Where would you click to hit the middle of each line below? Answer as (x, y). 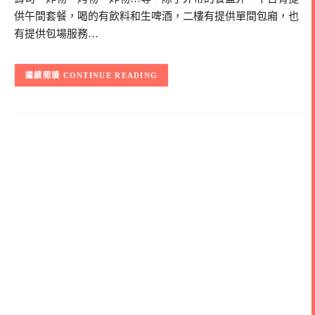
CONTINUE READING (110, 76)
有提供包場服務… (56, 33)
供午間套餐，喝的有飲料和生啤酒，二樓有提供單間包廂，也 (156, 16)
